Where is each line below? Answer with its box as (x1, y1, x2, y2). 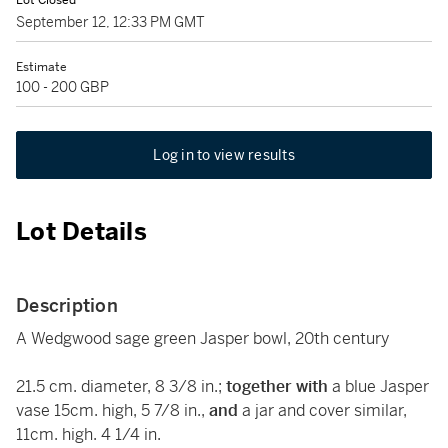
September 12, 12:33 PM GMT (16, 13, 205, 31)
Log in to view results (153, 146, 295, 164)
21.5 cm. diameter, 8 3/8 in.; (16, 376, 222, 397)
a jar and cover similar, (238, 400, 407, 421)
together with (222, 376, 328, 397)
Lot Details (16, 217, 147, 247)
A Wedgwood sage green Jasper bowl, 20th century (16, 328, 389, 349)
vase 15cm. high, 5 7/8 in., (16, 400, 209, 421)
